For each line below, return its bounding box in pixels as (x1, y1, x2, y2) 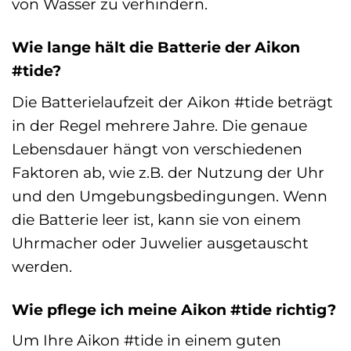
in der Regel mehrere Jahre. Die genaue (12, 115, 307, 135)
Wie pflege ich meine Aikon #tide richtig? (12, 299, 336, 319)
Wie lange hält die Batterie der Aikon (12, 38, 300, 57)
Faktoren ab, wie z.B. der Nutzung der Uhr (12, 162, 324, 182)
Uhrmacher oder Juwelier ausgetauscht (12, 233, 309, 252)
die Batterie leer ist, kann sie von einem (12, 209, 301, 229)
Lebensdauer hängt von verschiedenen (12, 139, 302, 158)
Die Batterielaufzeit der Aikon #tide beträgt (12, 92, 333, 111)
